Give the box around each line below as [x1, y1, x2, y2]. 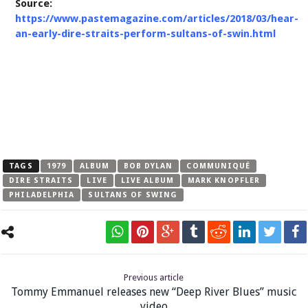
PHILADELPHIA [9, 190, 75, 199]
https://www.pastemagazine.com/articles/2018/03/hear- [15, 12, 299, 25]
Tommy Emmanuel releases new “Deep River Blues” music [11, 285, 297, 298]
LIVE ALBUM [120, 175, 174, 185]
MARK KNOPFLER [187, 175, 261, 185]
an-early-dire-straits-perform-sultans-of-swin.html [15, 27, 276, 40]
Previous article [124, 272, 184, 283]
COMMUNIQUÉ [186, 161, 251, 170]
